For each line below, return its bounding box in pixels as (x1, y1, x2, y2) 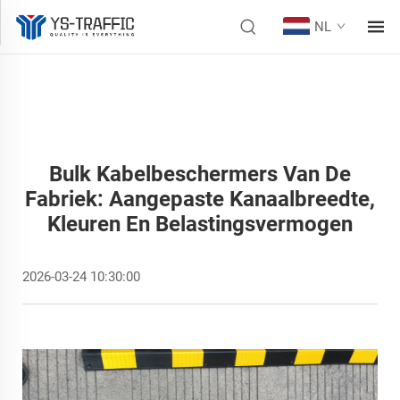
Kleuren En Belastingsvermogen (47, 212, 353, 237)
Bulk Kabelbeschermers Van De (49, 162, 351, 187)
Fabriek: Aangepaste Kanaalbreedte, (25, 187, 375, 212)
